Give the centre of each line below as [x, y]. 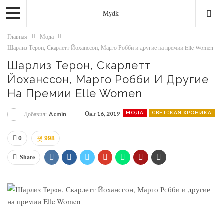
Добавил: [36, 114]
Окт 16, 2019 [102, 114]
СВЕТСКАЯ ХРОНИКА [182, 113]
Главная [17, 36]
